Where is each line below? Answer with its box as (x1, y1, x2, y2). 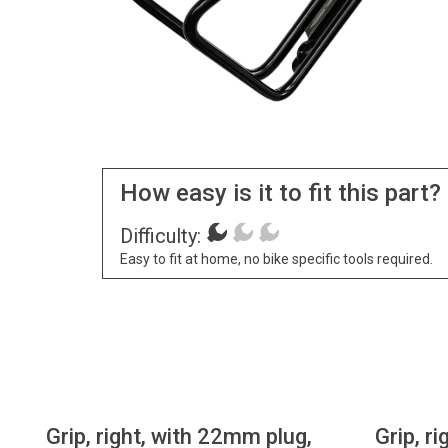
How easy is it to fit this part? (119, 178, 441, 207)
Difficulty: (119, 224, 201, 249)
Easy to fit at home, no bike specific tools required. (119, 251, 433, 268)
